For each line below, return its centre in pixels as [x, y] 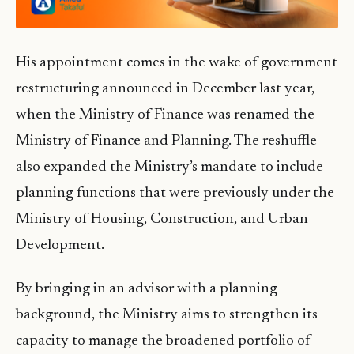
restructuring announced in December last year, [165, 89]
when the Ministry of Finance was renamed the [165, 115]
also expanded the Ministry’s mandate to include [169, 168]
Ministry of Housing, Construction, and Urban [162, 220]
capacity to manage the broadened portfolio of [163, 341]
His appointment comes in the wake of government [177, 63]
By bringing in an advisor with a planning [147, 289]
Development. [60, 246]
